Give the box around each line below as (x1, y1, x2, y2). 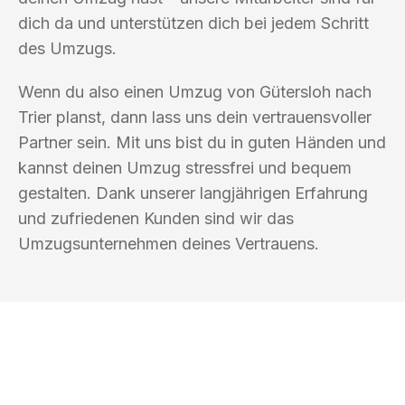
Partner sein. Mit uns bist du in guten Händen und (18, 132, 386, 152)
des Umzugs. (18, 38, 117, 58)
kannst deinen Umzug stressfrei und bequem (18, 157, 352, 177)
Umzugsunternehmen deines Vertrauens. (18, 233, 319, 253)
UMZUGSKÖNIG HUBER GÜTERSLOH (27, 384, 343, 400)
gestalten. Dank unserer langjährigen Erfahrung (18, 183, 368, 202)
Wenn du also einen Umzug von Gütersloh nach (18, 81, 372, 101)
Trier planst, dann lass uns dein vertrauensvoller (18, 107, 372, 127)
